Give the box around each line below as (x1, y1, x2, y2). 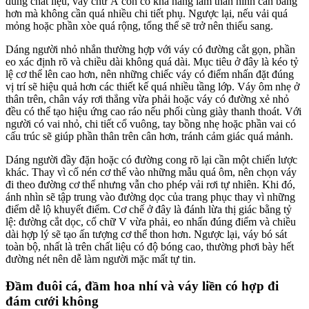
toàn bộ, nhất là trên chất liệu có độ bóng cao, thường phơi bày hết (6, 240, 294, 252)
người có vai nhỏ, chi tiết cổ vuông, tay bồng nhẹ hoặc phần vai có (6, 117, 296, 130)
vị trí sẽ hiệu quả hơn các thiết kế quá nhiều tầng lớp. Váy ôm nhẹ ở (6, 80, 299, 92)
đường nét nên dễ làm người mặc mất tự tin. (6, 252, 196, 265)
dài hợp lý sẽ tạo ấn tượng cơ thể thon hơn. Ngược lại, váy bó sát (6, 228, 287, 240)
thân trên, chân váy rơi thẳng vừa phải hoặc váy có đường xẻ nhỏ (6, 92, 289, 105)
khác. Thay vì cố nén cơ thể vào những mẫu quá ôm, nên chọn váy (6, 166, 297, 178)
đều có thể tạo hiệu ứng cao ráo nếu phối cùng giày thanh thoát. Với (6, 105, 301, 117)
